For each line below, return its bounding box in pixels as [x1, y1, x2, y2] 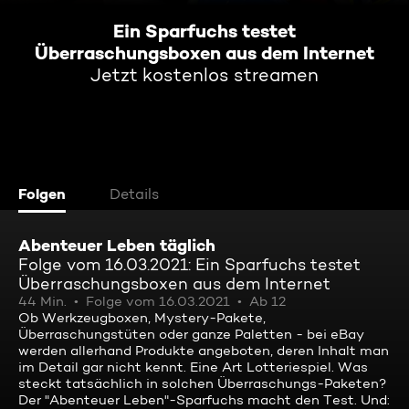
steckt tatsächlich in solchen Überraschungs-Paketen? [18, 375, 386, 392]
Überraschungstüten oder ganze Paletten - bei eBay [18, 326, 364, 342]
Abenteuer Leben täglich [18, 235, 215, 256]
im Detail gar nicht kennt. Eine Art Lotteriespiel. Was [18, 359, 368, 375]
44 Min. [18, 293, 67, 309]
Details [110, 185, 159, 203]
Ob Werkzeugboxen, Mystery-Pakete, [18, 309, 266, 326]
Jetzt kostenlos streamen [90, 64, 319, 86]
